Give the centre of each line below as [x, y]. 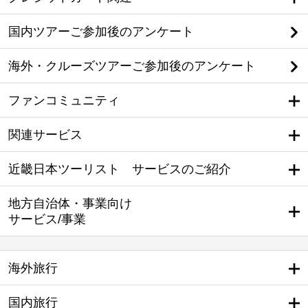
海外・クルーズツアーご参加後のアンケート [132, 66]
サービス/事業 [47, 219]
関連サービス [46, 135]
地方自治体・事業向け [70, 203]
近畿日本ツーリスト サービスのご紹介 [120, 169]
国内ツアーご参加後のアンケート [101, 32]
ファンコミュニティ [64, 100]
